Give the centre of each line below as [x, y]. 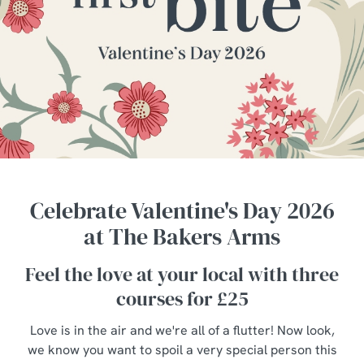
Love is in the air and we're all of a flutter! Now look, [182, 330]
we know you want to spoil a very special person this [182, 350]
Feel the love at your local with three [182, 274]
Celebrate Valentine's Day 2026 [182, 210]
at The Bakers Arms [182, 236]
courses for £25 [182, 299]
